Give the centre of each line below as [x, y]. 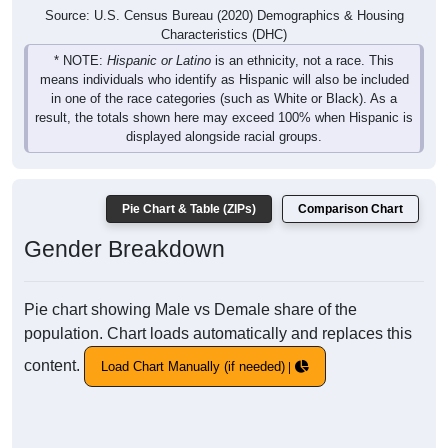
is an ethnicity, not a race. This [302, 61]
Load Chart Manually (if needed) [193, 367]
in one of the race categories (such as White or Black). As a [224, 99]
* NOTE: [80, 61]
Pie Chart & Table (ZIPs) [189, 209]
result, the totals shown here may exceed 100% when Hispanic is [224, 118]
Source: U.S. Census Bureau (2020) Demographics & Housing [224, 16]
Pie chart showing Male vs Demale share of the [190, 310]
